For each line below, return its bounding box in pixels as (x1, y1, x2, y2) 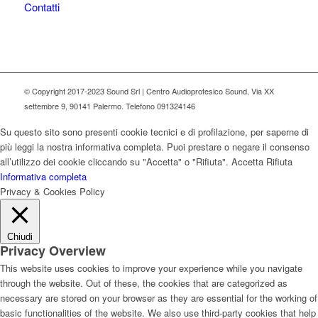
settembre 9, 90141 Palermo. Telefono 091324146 (23, 100, 195, 112)
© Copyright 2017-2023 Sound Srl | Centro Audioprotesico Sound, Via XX (23, 85, 274, 97)
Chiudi (7, 231, 33, 243)
